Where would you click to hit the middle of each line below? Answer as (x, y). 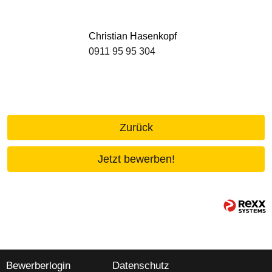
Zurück (136, 127)
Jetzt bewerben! (136, 159)
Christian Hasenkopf (133, 36)
